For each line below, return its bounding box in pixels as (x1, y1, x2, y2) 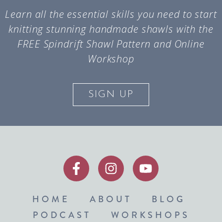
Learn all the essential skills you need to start (5, 7, 217, 21)
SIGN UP (88, 90, 134, 100)
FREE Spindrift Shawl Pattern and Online (17, 37, 205, 51)
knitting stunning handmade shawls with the (8, 22, 214, 36)
